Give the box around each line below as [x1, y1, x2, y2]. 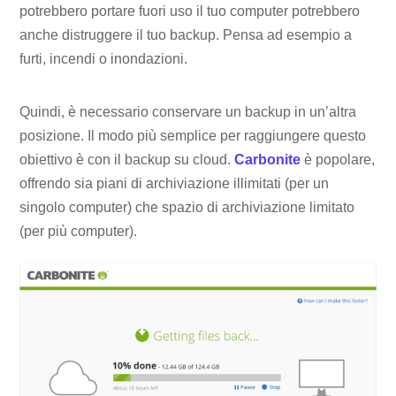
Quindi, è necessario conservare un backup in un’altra [19, 104, 357, 120]
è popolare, [301, 152, 376, 168]
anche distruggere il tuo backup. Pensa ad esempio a [19, 27, 353, 43]
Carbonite [234, 152, 301, 168]
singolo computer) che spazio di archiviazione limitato [19, 200, 355, 216]
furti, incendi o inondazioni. [19, 51, 188, 67]
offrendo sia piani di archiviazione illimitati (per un [19, 176, 330, 192]
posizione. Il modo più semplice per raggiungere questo [19, 128, 367, 144]
